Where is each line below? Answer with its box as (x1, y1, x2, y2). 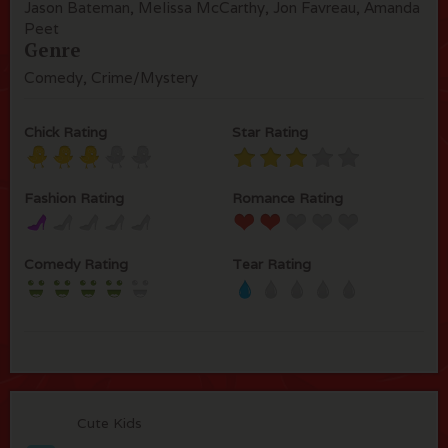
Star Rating (232, 123, 308, 141)
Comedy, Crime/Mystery (24, 68, 198, 87)
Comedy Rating (24, 255, 128, 273)
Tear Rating (232, 255, 311, 273)
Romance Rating (232, 189, 343, 207)
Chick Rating (24, 123, 107, 141)
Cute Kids (77, 413, 142, 432)
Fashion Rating (24, 189, 124, 207)
